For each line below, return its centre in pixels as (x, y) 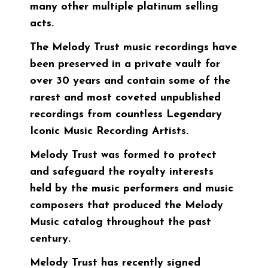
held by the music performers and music (132, 188)
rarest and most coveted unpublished (125, 98)
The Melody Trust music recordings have (133, 47)
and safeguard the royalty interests (122, 172)
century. (50, 239)
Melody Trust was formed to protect (123, 155)
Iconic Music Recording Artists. (109, 131)
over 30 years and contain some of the (130, 81)
